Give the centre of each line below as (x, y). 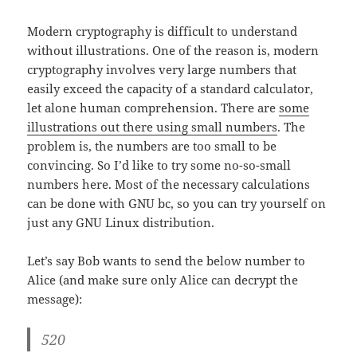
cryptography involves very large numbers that (162, 69)
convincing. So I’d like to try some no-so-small (159, 165)
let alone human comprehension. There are (153, 107)
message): (55, 298)
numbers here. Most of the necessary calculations (169, 184)
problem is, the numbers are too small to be (152, 145)
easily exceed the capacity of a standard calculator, (171, 88)
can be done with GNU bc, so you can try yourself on (177, 203)
